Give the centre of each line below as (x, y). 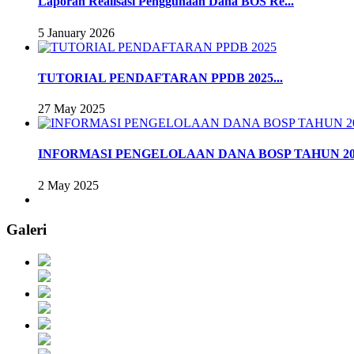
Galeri (26, 230)
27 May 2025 (72, 109)
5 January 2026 (76, 32)
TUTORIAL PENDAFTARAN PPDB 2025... (160, 77)
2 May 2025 (68, 185)
